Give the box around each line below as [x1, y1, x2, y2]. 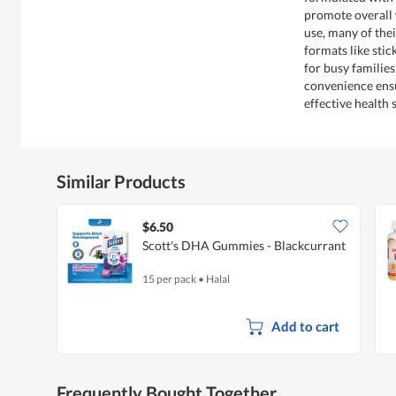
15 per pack [142, 271, 196, 286]
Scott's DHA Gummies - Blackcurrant [142, 237, 346, 253]
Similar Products [57, 170, 186, 192]
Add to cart [270, 317, 339, 334]
